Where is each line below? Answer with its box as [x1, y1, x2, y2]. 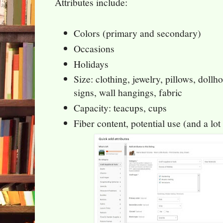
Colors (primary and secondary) [74, 26, 202, 40]
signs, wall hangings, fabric [74, 86, 183, 100]
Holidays [74, 57, 109, 71]
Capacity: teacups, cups [74, 101, 167, 115]
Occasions [74, 41, 115, 55]
